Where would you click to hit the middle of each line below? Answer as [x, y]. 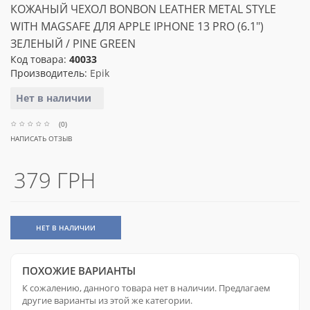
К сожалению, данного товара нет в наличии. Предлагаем [146, 288]
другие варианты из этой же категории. [107, 300]
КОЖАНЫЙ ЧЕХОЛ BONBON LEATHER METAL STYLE [143, 9]
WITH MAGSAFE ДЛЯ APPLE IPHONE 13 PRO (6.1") [137, 26]
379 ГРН [55, 180]
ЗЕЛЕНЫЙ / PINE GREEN [73, 44]
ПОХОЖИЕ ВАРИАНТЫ [79, 271]
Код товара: [40, 59]
